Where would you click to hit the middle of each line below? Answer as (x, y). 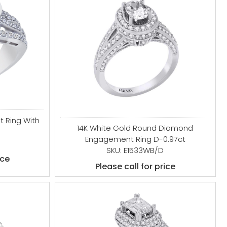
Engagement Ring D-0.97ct (135, 139)
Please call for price (135, 166)
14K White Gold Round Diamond (135, 128)
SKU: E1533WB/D (135, 150)
